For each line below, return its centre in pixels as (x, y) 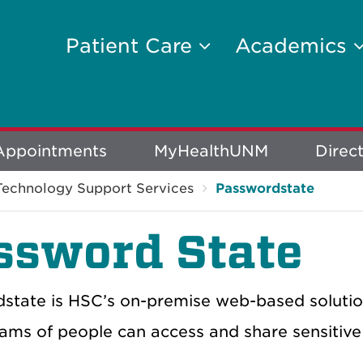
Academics (294, 46)
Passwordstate (265, 188)
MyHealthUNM (211, 151)
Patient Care (132, 46)
